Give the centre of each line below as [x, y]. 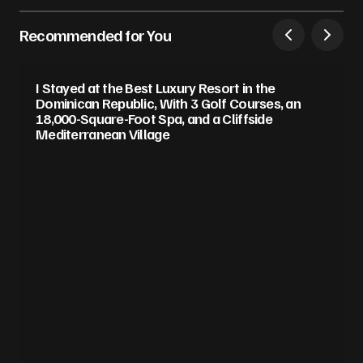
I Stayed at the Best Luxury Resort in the [156, 88]
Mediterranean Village [102, 134]
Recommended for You [95, 35]
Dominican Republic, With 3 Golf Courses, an [169, 103]
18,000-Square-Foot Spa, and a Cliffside [154, 119]
